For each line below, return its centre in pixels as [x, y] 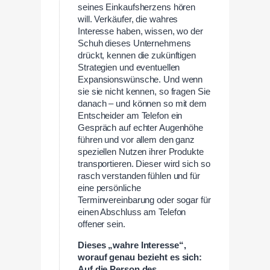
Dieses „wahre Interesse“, [132, 246]
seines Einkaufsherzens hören [137, 8]
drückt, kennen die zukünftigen [137, 56]
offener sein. [102, 224]
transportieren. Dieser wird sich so [144, 164]
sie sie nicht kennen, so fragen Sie [144, 92]
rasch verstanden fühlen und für [139, 176]
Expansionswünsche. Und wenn [140, 80]
